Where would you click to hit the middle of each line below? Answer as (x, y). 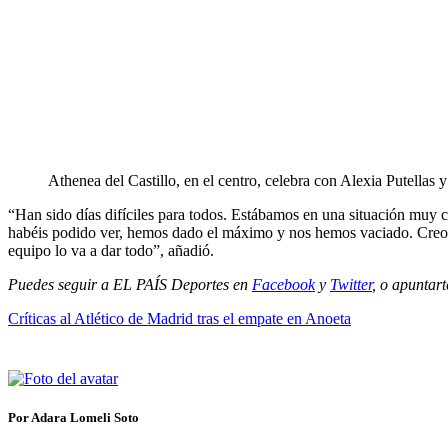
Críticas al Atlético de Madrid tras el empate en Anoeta (179, 318)
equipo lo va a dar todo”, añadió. (111, 250)
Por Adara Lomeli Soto (73, 417)
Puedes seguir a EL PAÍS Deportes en (130, 284)
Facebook (283, 284)
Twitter (351, 284)
